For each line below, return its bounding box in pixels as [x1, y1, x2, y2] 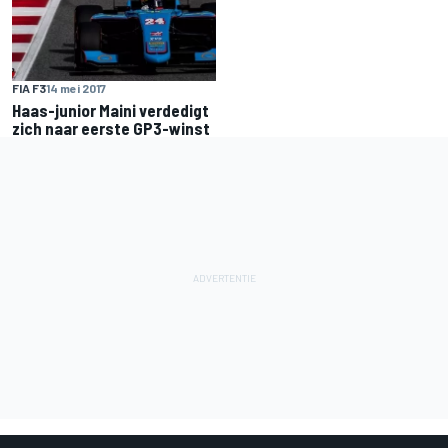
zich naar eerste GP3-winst [12, 117, 210, 138]
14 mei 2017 [46, 80, 106, 95]
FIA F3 [12, 80, 46, 95]
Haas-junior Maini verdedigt [12, 99, 209, 120]
